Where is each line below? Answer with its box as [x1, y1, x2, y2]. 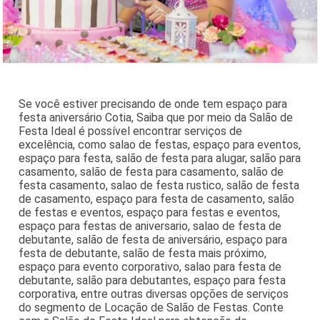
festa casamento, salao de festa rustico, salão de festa [19, 178, 300, 192]
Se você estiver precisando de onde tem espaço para [19, 96, 288, 111]
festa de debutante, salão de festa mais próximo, [19, 246, 267, 260]
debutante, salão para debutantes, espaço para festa [19, 273, 286, 287]
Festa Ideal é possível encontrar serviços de [19, 124, 243, 138]
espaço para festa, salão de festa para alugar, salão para [19, 151, 301, 165]
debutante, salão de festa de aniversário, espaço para [19, 232, 288, 246]
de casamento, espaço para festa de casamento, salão [19, 191, 295, 206]
